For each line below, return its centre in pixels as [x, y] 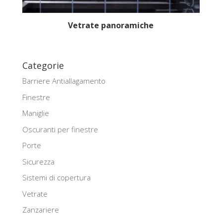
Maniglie [35, 113]
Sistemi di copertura [56, 178]
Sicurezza [38, 161]
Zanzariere [40, 210]
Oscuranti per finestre [60, 129]
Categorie [43, 66]
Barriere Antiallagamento [64, 81]
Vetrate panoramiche [111, 25]
